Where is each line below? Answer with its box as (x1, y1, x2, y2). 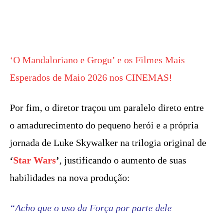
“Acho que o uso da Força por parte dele (10, 202, 172, 213)
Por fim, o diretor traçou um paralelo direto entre (10, 102, 204, 113)
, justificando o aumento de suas (59, 154, 186, 165)
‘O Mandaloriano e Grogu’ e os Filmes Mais (10, 54, 185, 65)
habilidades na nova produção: (10, 172, 130, 183)
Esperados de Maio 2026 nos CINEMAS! (10, 72, 172, 83)
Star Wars (13, 154, 56, 165)
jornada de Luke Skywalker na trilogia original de (10, 137, 206, 148)
